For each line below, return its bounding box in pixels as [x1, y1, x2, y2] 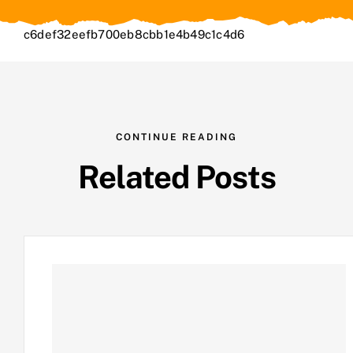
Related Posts [77, 158, 276, 195]
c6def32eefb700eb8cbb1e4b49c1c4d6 [24, 27, 245, 41]
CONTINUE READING [116, 131, 237, 143]
